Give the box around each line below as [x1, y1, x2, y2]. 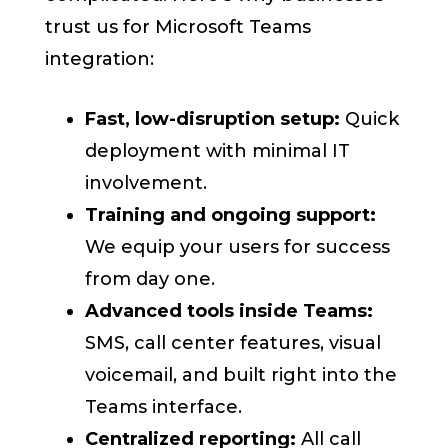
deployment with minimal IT [85, 140, 351, 163]
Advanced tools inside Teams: [85, 300, 374, 323]
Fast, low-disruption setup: [85, 108, 341, 131]
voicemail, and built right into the [85, 364, 398, 387]
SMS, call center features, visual [85, 332, 382, 355]
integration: [45, 48, 155, 71]
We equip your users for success [85, 236, 391, 259]
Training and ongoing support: [85, 204, 377, 227]
